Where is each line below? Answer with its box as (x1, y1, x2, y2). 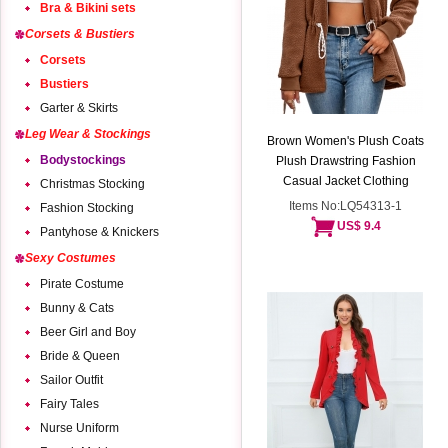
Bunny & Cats (40, 301, 114, 315)
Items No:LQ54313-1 (289, 199, 403, 213)
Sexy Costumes (25, 251, 116, 265)
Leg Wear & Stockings (25, 127, 151, 141)
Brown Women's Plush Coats (267, 134, 425, 148)
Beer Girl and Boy (40, 325, 136, 339)
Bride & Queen (40, 349, 120, 363)
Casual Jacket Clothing (283, 174, 409, 188)
